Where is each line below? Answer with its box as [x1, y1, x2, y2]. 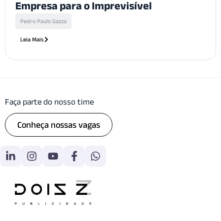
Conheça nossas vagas [17, 120, 100, 130]
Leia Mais [20, 36, 43, 43]
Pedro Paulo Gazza [20, 18, 67, 25]
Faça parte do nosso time [5, 97, 94, 107]
